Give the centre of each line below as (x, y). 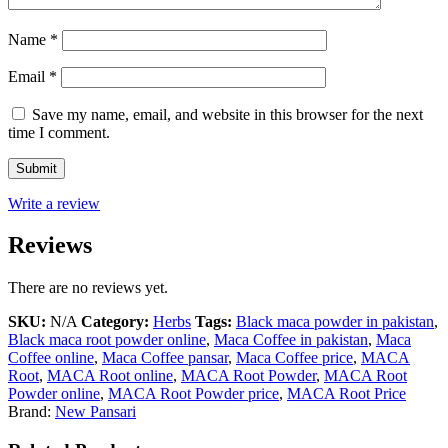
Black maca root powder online (107, 340)
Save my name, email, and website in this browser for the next (227, 114)
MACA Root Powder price (193, 394)
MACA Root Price (346, 394)
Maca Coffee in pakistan (291, 340)
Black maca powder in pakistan (335, 322)
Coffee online (51, 358)
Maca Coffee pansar (165, 358)
